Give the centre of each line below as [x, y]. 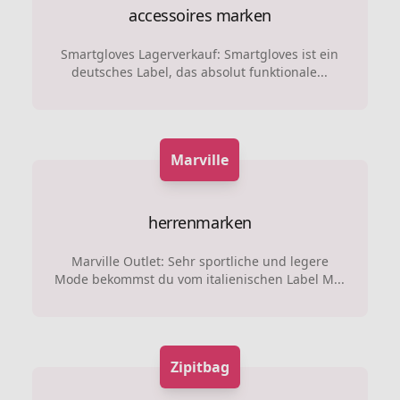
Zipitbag [200, 367]
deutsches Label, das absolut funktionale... [200, 71]
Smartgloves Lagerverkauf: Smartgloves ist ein [200, 54]
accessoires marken [200, 15]
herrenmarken [200, 222]
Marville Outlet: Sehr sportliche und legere [200, 261]
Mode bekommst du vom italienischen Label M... [200, 279]
